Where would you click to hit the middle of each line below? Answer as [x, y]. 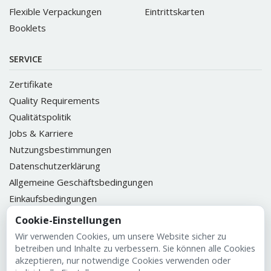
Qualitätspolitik [40, 116]
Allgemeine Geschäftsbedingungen [81, 182]
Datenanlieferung [45, 214]
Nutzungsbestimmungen [60, 149]
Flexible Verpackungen [55, 11]
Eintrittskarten [175, 11]
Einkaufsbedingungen [53, 198]
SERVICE [26, 59]
